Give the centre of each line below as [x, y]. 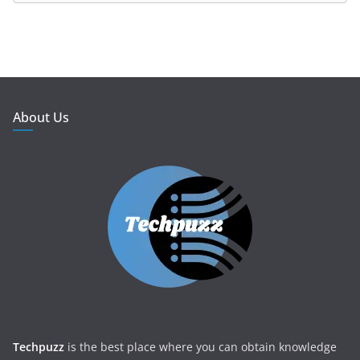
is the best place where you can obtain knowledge [200, 346]
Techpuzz [39, 346]
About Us [41, 117]
